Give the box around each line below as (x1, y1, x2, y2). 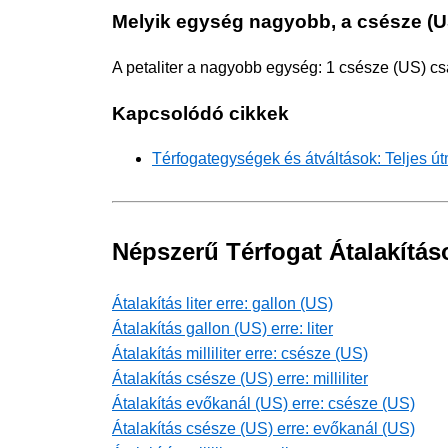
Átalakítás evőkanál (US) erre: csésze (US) (112, 395, 415, 413)
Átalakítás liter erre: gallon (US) (112, 295, 333, 313)
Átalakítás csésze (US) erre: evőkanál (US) (112, 420, 415, 438)
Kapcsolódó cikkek (112, 102, 289, 124)
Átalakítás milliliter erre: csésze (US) (112, 345, 368, 363)
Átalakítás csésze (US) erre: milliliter (112, 370, 368, 388)
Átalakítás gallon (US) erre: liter (112, 320, 333, 338)
